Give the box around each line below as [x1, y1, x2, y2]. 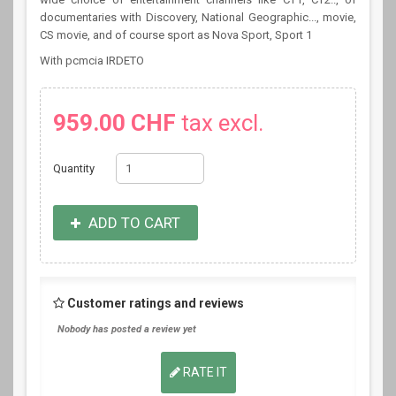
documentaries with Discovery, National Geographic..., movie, [40, 11, 356, 24]
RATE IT [179, 365, 227, 379]
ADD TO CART [85, 214, 181, 232]
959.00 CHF [53, 110, 177, 136]
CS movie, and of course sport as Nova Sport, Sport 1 [40, 28, 312, 42]
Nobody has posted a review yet [57, 324, 196, 335]
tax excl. [176, 110, 264, 136]
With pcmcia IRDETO [40, 54, 144, 67]
